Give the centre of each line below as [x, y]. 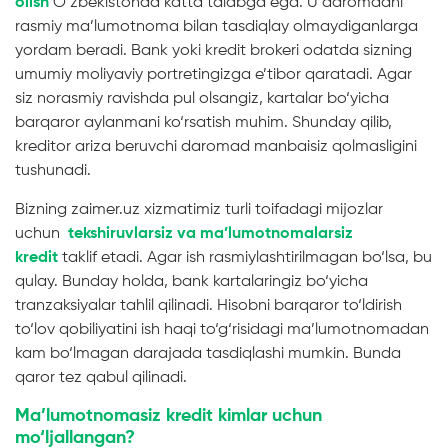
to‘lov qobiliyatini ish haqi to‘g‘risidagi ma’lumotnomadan [222, 329]
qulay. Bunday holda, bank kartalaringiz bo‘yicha [191, 281]
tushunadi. [53, 170]
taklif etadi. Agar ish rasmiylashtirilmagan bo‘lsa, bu [245, 257]
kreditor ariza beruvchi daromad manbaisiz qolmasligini [216, 146]
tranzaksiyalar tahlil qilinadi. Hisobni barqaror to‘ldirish [208, 305]
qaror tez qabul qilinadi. [101, 377]
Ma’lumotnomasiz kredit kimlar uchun [168, 415]
